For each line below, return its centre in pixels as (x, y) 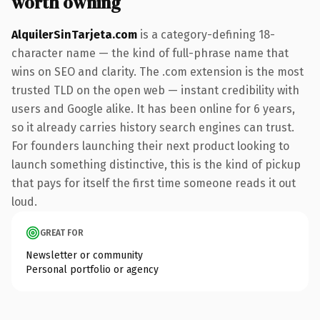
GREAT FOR (62, 232)
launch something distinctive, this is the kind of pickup (156, 164)
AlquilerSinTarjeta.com (74, 34)
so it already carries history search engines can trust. (153, 127)
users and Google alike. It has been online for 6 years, (153, 109)
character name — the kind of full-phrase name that (150, 53)
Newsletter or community (84, 255)
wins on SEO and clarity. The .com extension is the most (157, 71)
